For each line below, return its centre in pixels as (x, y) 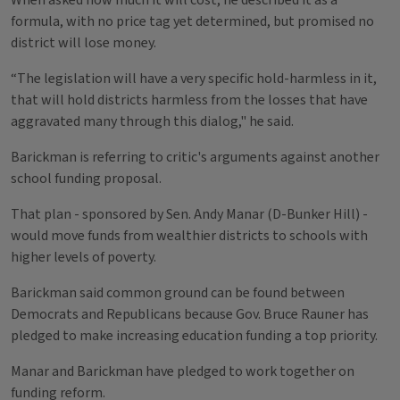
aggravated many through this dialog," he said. (152, 121)
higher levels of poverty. (85, 257)
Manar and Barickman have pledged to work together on (183, 371)
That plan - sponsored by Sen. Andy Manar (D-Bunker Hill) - (189, 214)
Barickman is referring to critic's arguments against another (195, 157)
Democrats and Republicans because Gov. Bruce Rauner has (190, 314)
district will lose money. (83, 43)
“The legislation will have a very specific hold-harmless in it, (194, 79)
